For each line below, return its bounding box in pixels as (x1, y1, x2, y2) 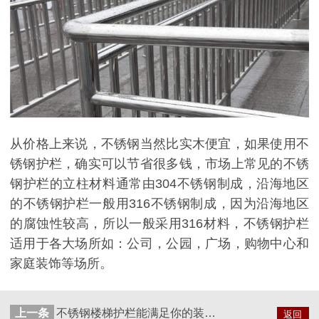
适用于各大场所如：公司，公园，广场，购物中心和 (10, 236, 309, 251)
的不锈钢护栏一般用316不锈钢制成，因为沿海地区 (10, 197, 309, 211)
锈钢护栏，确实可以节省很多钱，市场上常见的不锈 (10, 157, 309, 172)
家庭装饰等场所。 (10, 256, 113, 271)
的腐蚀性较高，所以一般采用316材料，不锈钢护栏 (10, 216, 309, 231)
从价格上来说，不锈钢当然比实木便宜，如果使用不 (10, 137, 309, 152)
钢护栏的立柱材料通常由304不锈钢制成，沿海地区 (10, 177, 309, 192)
